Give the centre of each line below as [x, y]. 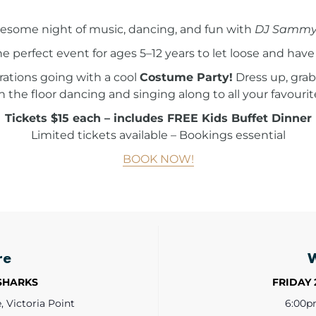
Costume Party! [186, 77]
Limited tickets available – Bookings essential [158, 135]
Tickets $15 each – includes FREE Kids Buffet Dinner [158, 118]
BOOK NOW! [158, 159]
